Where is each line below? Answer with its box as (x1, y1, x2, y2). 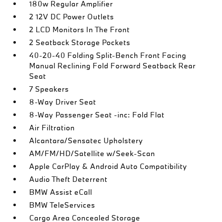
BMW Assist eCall (29, 187, 93, 197)
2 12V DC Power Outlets (29, 11, 114, 21)
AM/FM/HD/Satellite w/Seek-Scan (29, 148, 156, 158)
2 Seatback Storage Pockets (29, 37, 131, 47)
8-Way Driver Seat (29, 97, 97, 107)
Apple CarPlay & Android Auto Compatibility (29, 161, 188, 171)
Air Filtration (29, 122, 75, 132)
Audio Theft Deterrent (29, 174, 108, 184)
